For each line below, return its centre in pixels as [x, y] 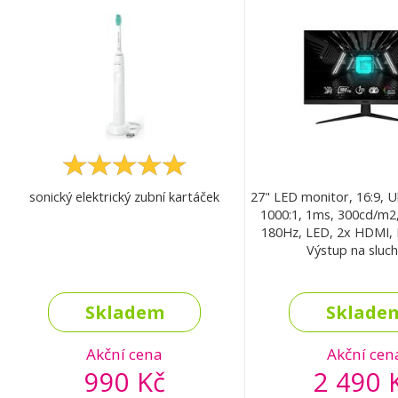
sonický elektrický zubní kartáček [124, 197]
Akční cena [124, 354]
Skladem [124, 313]
